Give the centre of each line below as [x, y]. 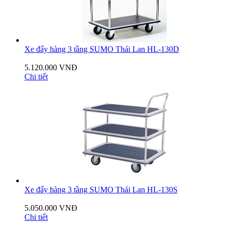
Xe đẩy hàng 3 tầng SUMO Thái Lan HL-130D [102, 49]
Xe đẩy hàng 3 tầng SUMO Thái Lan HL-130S [101, 190]
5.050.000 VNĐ [51, 208]
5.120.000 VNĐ [51, 68]
